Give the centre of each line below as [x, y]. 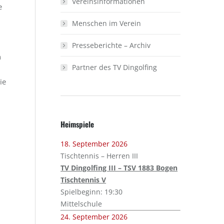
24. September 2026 [94, 217]
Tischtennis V [83, 180]
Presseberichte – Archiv [111, 45]
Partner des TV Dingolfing [115, 67]
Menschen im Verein [107, 23]
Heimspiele [77, 124]
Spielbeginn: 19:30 [92, 192]
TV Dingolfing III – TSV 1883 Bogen [119, 168]
